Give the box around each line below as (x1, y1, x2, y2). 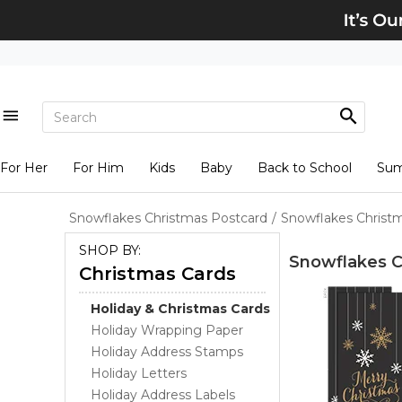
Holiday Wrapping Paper (91, 322, 243, 338)
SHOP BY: (79, 242, 141, 258)
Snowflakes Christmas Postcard (69, 210, 267, 226)
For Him (72, 160, 124, 176)
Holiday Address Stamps (91, 344, 243, 360)
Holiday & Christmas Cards (91, 301, 270, 317)
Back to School (257, 160, 352, 176)
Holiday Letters (91, 365, 187, 381)
